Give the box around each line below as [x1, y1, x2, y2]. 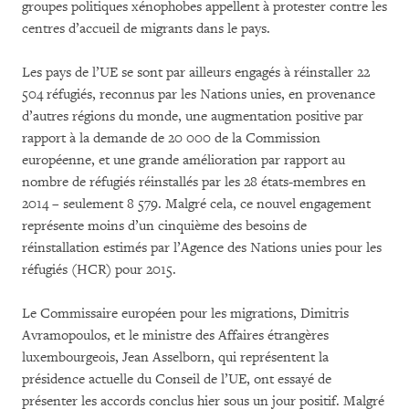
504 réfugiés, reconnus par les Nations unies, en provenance [22, 85, 375, 103]
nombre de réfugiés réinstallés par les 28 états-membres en [22, 173, 366, 191]
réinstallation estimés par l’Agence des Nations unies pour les [22, 238, 382, 257]
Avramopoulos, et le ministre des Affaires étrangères [22, 326, 329, 344]
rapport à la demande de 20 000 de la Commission [22, 129, 320, 147]
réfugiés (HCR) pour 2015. [22, 260, 176, 278]
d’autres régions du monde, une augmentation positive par [22, 107, 363, 125]
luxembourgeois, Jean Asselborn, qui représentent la [22, 348, 329, 366]
